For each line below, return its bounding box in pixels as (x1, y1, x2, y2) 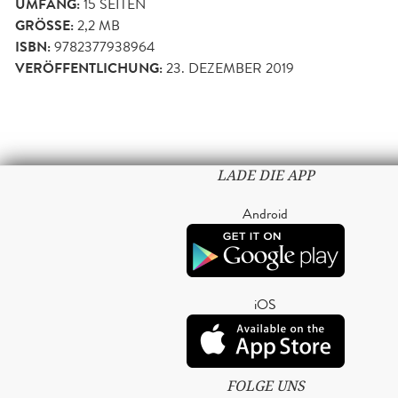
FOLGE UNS (226, 376, 305, 395)
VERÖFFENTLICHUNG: (15, 57, 163, 79)
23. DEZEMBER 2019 (166, 57, 294, 78)
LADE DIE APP (216, 165, 314, 185)
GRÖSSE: (15, 14, 70, 36)
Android (243, 203, 288, 224)
